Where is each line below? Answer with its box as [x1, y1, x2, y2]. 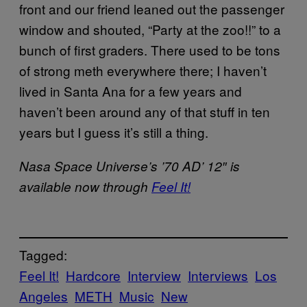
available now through [19, 177, 151, 195]
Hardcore [66, 266, 121, 285]
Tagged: [19, 245, 67, 265]
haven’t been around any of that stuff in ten [19, 101, 270, 121]
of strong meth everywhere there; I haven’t [19, 60, 267, 79]
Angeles [19, 286, 68, 306]
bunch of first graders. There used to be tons [19, 40, 280, 59]
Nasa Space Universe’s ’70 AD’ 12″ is [19, 156, 240, 175]
